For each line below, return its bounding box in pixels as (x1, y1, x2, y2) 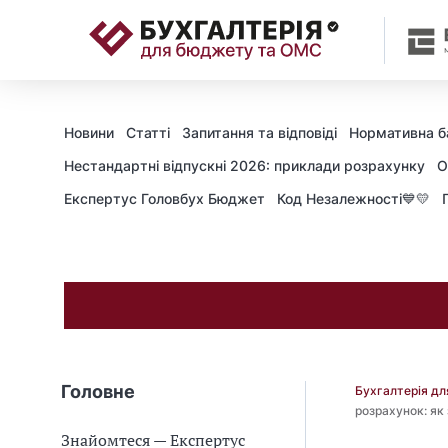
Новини (64, 124, 114, 141)
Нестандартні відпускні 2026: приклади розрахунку (64, 157, 425, 174)
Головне (61, 381, 135, 402)
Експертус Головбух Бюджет (64, 190, 265, 207)
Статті (126, 124, 170, 141)
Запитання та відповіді (182, 124, 337, 141)
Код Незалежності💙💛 (277, 190, 430, 207)
